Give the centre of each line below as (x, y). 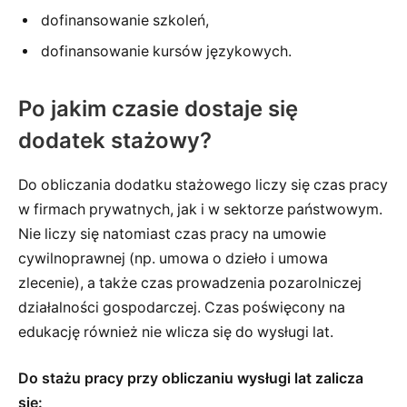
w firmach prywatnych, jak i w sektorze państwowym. (200, 209)
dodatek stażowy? (115, 140)
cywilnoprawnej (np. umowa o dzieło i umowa (173, 258)
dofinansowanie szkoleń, (125, 20)
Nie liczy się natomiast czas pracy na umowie (172, 233)
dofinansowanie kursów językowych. (166, 51)
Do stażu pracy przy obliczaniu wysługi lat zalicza (191, 379)
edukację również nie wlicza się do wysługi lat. (176, 332)
